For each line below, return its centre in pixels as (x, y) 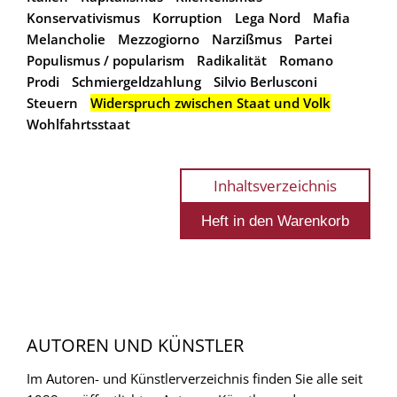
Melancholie (66, 39)
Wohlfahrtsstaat (78, 124)
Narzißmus (247, 39)
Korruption (187, 17)
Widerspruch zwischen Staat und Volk (210, 102)
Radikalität (232, 60)
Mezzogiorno (159, 39)
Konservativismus (83, 17)
